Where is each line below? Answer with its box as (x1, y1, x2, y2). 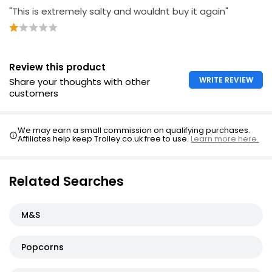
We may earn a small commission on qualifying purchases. (18, 124, 251, 136)
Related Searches (9, 171, 124, 191)
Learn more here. (191, 132, 259, 144)
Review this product (9, 60, 106, 73)
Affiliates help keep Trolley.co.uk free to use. (18, 132, 191, 144)
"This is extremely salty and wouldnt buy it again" (9, 4, 228, 18)
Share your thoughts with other (9, 75, 150, 88)
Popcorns (21, 240, 64, 253)
